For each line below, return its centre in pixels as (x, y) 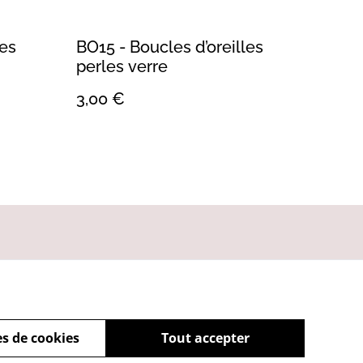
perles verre (122, 66)
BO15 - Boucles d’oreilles (170, 47)
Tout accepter (205, 337)
